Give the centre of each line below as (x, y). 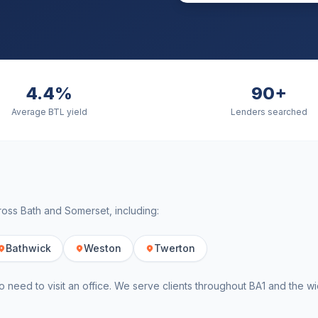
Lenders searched (269, 112)
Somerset (87, 210)
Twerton (175, 248)
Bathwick (28, 248)
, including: (134, 210)
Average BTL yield (49, 112)
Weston (103, 248)
